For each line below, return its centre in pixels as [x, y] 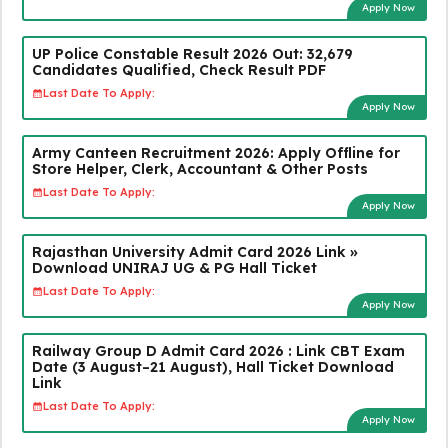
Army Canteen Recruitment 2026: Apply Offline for [215, 152]
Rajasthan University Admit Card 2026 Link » [194, 251]
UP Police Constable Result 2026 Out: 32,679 [192, 53]
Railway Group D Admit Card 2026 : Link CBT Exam [218, 350]
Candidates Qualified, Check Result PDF [178, 69]
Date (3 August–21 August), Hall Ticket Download [212, 366]
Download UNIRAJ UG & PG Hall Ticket [174, 267]
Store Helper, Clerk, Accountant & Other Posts [199, 168]
